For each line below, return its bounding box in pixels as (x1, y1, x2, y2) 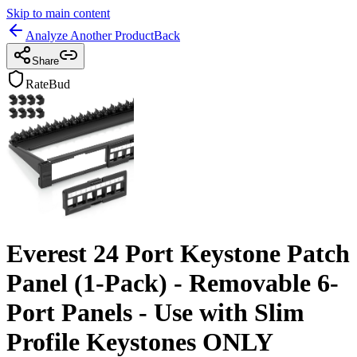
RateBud (25, 77, 70, 91)
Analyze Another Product (25, 29, 154, 42)
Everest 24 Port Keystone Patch (6, 239, 350, 269)
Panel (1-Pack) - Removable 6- (6, 269, 339, 298)
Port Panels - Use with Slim (6, 298, 304, 328)
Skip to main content (6, 6, 110, 20)
